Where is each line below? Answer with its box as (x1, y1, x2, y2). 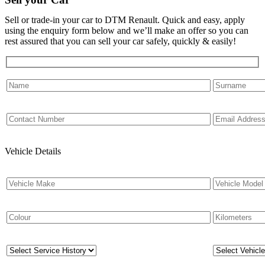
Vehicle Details (5, 146, 61, 156)
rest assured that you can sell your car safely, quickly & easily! (5, 36, 236, 47)
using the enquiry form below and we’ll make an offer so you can (5, 25, 248, 36)
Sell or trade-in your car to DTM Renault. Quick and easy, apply (5, 15, 245, 25)
